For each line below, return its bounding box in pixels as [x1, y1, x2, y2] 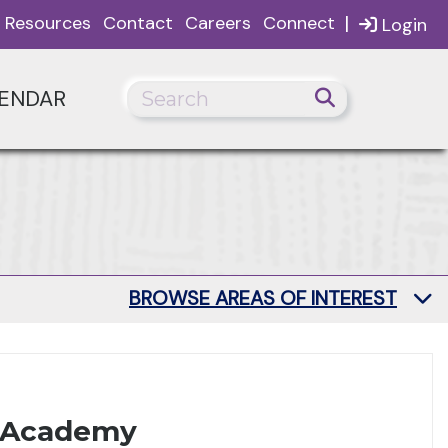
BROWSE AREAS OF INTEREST [129, 285, 397, 311]
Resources [5, 11, 91, 35]
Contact [103, 11, 173, 35]
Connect [263, 11, 335, 35]
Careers [185, 11, 251, 35]
